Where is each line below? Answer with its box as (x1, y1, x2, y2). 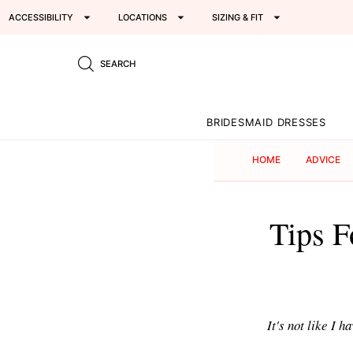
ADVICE (306, 154, 341, 166)
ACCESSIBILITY (9, 12, 74, 23)
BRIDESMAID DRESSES (206, 116, 327, 128)
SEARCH (99, 58, 136, 69)
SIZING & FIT (212, 12, 264, 23)
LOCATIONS (118, 12, 168, 23)
